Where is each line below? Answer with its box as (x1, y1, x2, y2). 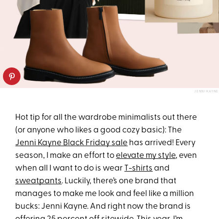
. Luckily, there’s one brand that (62, 176, 177, 185)
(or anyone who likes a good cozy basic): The (15, 126, 182, 134)
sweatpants (15, 176, 62, 185)
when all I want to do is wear (15, 164, 125, 173)
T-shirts (124, 164, 153, 173)
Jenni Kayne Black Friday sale (15, 138, 128, 147)
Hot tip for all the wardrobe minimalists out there (15, 113, 197, 122)
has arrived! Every (128, 138, 196, 147)
